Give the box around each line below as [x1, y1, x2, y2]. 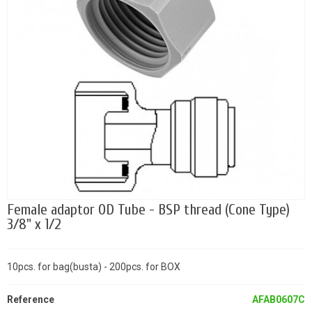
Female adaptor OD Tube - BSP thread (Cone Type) [7, 201, 290, 219]
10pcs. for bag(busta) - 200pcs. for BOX [7, 261, 180, 273]
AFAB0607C [252, 294, 305, 306]
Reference [7, 294, 54, 306]
